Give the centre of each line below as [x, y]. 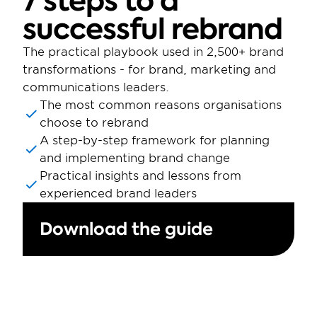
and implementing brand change [135, 158]
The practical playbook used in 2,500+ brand [153, 52]
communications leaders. [96, 87]
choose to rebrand [94, 123]
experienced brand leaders [118, 194]
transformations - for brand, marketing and [149, 70]
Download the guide [126, 229]
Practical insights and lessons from [140, 176]
